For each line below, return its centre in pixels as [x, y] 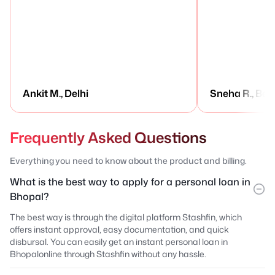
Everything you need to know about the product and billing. [129, 160]
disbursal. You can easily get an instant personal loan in [119, 241]
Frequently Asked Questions [108, 137]
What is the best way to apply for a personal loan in [130, 181]
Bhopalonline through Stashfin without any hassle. [108, 254]
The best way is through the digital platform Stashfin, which [126, 217]
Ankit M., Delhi [56, 93]
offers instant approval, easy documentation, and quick [119, 229]
